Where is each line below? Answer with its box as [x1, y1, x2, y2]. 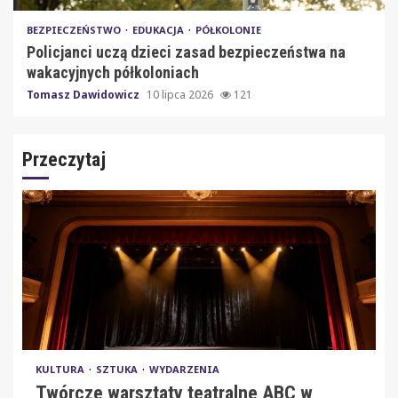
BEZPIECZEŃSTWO [27, 22, 123, 36]
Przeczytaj [22, 147, 106, 171]
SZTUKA [96, 362, 140, 376]
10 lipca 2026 [147, 86, 216, 102]
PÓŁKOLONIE [195, 22, 261, 36]
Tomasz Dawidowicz [27, 86, 142, 102]
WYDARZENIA [149, 362, 219, 376]
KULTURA [36, 362, 87, 376]
